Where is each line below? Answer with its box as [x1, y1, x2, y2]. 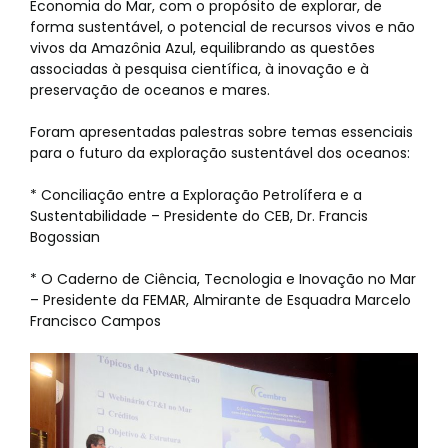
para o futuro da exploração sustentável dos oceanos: [30, 143, 410, 164]
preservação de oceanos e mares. [30, 80, 270, 101]
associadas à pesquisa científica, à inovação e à [30, 59, 369, 80]
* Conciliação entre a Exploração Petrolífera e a [30, 185, 362, 206]
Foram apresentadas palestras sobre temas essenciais [30, 122, 413, 143]
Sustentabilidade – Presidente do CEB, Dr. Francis [30, 206, 368, 227]
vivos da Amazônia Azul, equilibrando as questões [30, 38, 375, 59]
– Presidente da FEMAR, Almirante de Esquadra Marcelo [30, 290, 411, 311]
